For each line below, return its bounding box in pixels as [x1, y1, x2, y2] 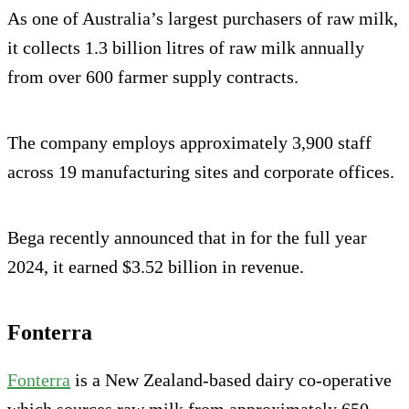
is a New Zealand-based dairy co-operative [70, 369, 392, 390]
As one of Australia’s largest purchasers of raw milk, [7, 7, 398, 28]
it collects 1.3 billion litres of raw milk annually [7, 37, 364, 58]
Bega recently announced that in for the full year [7, 226, 367, 247]
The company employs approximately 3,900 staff [7, 131, 372, 152]
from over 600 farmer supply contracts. [7, 66, 299, 87]
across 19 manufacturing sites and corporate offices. [7, 161, 394, 182]
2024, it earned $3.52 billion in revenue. [7, 256, 304, 277]
